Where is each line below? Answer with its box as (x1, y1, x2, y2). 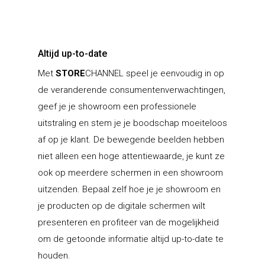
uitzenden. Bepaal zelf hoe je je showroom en (38, 183, 221, 195)
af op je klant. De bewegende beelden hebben (38, 134, 224, 145)
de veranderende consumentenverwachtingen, (38, 84, 225, 95)
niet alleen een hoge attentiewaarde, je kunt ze (38, 150, 225, 161)
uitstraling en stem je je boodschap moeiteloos (38, 117, 227, 128)
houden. (38, 250, 70, 261)
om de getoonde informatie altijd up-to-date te (38, 233, 224, 244)
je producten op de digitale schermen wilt (38, 200, 205, 211)
